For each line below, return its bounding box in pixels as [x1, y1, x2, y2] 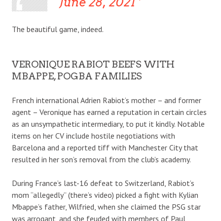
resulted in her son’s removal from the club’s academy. [12, 154, 191, 164]
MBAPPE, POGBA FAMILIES [12, 70, 142, 82]
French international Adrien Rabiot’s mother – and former [12, 95, 201, 105]
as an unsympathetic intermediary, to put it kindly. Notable [12, 118, 205, 129]
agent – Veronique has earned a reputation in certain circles [12, 107, 207, 117]
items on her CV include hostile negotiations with [12, 130, 175, 141]
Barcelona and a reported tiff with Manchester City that [12, 142, 198, 152]
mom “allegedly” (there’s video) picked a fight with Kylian [12, 189, 198, 200]
